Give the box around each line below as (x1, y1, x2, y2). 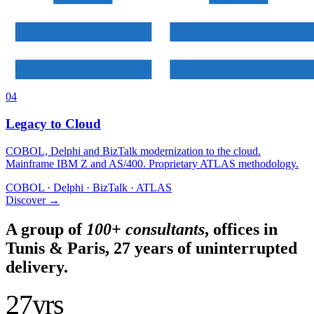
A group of (6, 220, 86, 239)
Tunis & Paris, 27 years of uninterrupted (6, 239, 297, 258)
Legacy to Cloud (6, 116, 101, 131)
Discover (6, 193, 46, 206)
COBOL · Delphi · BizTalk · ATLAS (6, 181, 172, 193)
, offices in (205, 220, 278, 239)
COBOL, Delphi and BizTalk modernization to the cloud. (6, 144, 261, 157)
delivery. (6, 258, 68, 277)
